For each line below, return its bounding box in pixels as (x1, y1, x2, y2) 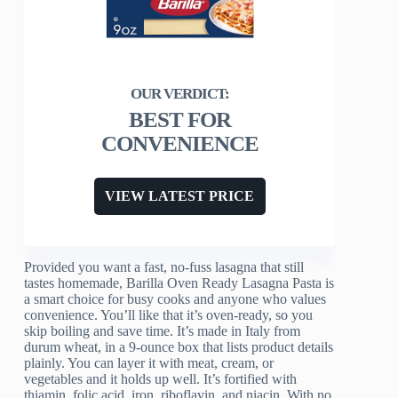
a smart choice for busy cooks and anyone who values (24, 291, 327, 307)
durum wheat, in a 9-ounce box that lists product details (24, 339, 334, 355)
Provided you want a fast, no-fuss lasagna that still (24, 259, 305, 275)
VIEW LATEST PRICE (105, 188, 255, 204)
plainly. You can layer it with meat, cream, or (24, 355, 275, 371)
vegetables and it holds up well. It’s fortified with (24, 371, 298, 387)
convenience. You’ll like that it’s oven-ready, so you (24, 307, 314, 323)
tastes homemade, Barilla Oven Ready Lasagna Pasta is (24, 275, 335, 291)
